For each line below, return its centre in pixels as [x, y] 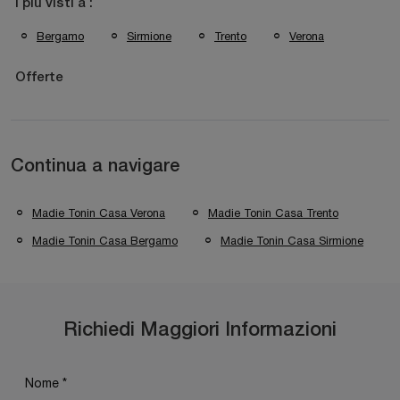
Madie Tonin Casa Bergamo [105, 240]
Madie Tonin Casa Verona [99, 212]
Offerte [39, 77]
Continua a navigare [95, 167]
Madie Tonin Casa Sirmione [292, 240]
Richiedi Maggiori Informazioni [200, 330]
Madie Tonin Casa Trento [273, 212]
